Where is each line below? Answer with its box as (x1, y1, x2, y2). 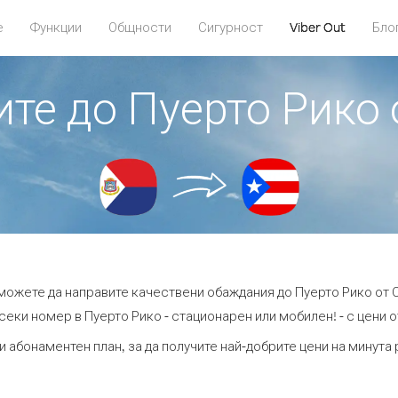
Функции (29, 19, 82, 36)
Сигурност (197, 19, 263, 36)
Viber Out (289, 19, 346, 36)
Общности (107, 19, 171, 36)
